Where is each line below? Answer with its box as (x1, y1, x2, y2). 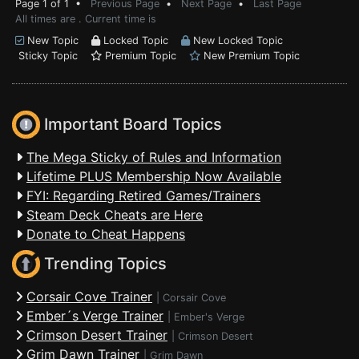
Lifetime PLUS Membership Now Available (26, 168, 281, 184)
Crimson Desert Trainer (26, 327, 167, 343)
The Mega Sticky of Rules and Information (26, 149, 281, 165)
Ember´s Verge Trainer (26, 308, 163, 324)
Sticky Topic (15, 50, 91, 62)
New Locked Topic (190, 34, 283, 46)
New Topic (24, 34, 91, 46)
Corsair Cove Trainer (26, 288, 152, 305)
